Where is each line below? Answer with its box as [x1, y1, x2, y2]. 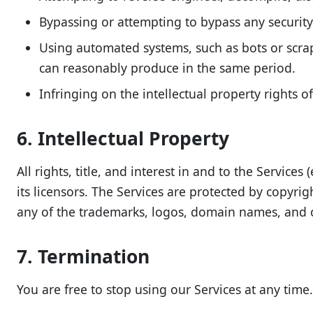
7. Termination [17, 244, 150, 269]
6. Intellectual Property [17, 126, 229, 151]
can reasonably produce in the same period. [39, 59, 296, 76]
